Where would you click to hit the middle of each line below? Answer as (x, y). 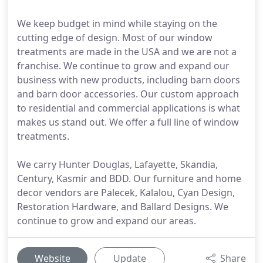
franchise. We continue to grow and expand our (123, 66)
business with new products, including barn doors (129, 80)
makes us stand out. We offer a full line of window (128, 122)
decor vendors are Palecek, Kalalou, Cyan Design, (126, 193)
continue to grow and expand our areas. (107, 221)
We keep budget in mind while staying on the (117, 23)
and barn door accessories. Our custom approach (128, 94)
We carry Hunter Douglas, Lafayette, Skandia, (117, 164)
